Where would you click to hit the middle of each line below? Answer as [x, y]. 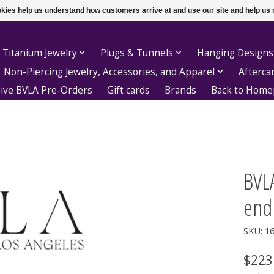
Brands [181, 91]
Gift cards [129, 91]
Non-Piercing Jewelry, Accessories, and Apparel [109, 72]
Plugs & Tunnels [137, 53]
